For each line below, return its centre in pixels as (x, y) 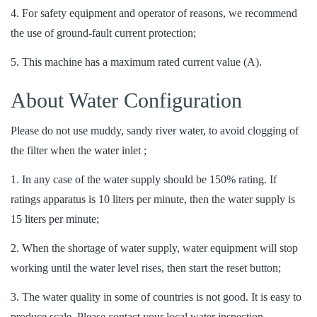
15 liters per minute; (55, 219)
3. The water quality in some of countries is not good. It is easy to (156, 296)
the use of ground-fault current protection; (103, 33)
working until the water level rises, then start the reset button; (146, 267)
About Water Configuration (126, 100)
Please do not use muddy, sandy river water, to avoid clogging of (155, 131)
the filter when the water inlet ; (79, 151)
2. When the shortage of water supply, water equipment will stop (154, 248)
